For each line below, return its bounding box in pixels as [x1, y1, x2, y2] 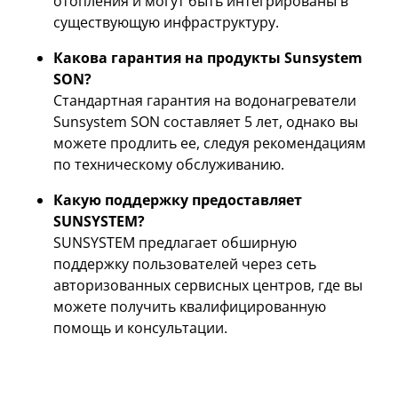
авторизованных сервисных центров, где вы [53, 275, 362, 296]
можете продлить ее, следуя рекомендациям [53, 133, 366, 154]
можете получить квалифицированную [53, 297, 326, 317]
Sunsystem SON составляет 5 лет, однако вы [53, 112, 358, 132]
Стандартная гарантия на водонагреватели [53, 91, 356, 111]
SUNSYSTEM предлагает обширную [53, 233, 297, 253]
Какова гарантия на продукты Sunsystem [53, 48, 362, 68]
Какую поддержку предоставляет [53, 190, 302, 211]
